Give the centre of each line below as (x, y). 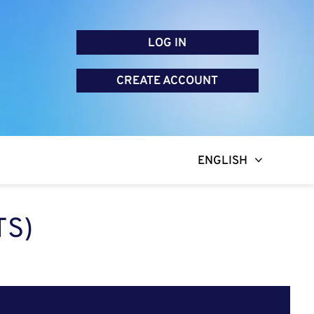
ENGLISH (222, 162)
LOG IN (168, 43)
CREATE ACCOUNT (168, 82)
